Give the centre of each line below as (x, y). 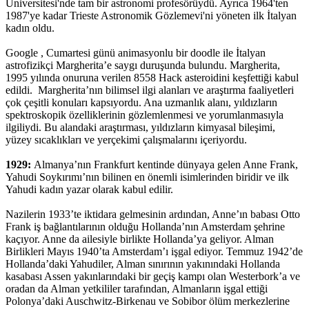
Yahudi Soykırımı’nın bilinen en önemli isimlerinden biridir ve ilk (147, 177)
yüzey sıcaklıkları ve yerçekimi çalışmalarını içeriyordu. (126, 139)
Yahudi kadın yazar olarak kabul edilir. (91, 189)
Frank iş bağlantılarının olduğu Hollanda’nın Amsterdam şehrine (145, 226)
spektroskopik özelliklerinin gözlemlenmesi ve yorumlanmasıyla (144, 114)
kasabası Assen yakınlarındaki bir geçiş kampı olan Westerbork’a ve (153, 276)
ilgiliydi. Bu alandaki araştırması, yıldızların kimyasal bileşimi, (140, 127)
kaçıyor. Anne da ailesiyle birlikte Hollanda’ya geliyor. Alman (140, 239)
